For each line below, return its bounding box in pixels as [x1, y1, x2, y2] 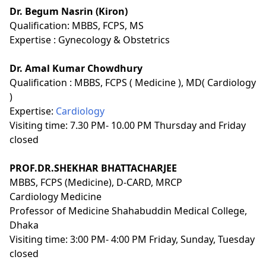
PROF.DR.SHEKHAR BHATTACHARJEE [9, 161, 179, 175]
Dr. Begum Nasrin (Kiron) [9, 4, 128, 18]
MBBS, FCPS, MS [72, 18, 144, 32]
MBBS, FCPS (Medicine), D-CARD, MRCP [9, 175, 182, 189]
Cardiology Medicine [9, 189, 102, 203]
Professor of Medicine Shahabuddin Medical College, [9, 204, 247, 217]
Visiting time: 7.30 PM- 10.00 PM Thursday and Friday [9, 118, 246, 132]
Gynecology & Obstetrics [58, 33, 170, 46]
